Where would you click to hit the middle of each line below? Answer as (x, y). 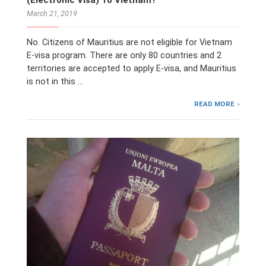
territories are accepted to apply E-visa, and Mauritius (132, 68)
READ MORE (215, 104)
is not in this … (55, 81)
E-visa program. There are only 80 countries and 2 (124, 55)
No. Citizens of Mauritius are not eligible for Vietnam (129, 42)
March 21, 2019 (52, 13)
